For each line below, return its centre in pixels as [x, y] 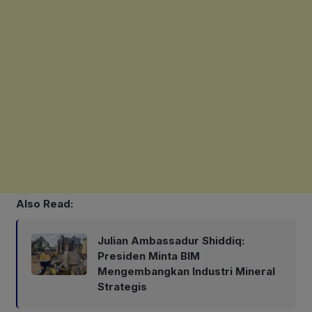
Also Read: [45, 203]
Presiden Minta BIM [149, 256]
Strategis [122, 286]
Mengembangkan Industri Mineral [186, 271]
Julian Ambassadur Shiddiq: [171, 240]
